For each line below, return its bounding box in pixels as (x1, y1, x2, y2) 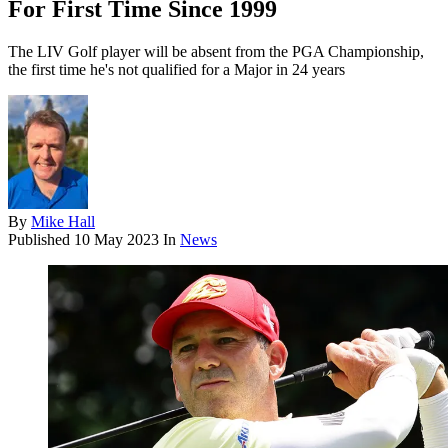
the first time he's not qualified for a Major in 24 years (8, 61, 345, 79)
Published (8, 231, 74, 249)
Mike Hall (31, 213, 95, 231)
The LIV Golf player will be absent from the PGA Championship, (8, 43, 424, 61)
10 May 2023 (74, 231, 159, 249)
